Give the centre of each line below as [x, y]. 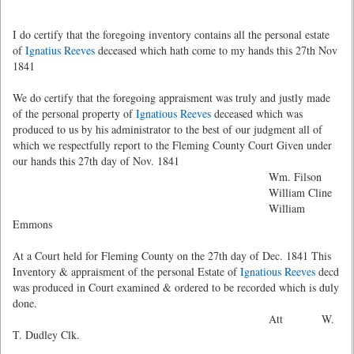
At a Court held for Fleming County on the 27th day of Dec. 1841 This [172, 256]
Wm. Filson [167, 177]
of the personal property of [74, 113]
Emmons [32, 224]
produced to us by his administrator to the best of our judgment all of [168, 129]
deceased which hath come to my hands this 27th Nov [216, 50]
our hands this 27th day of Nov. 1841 [96, 161]
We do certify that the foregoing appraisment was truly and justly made [171, 98]
